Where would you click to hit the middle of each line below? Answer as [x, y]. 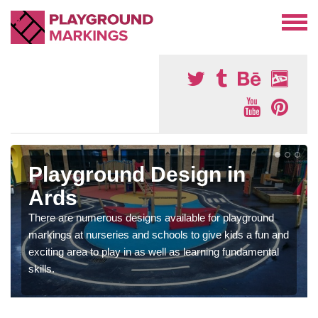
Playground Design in [137, 174]
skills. [42, 269]
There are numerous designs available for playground [151, 218]
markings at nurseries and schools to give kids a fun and [159, 235]
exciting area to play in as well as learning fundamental [154, 252]
